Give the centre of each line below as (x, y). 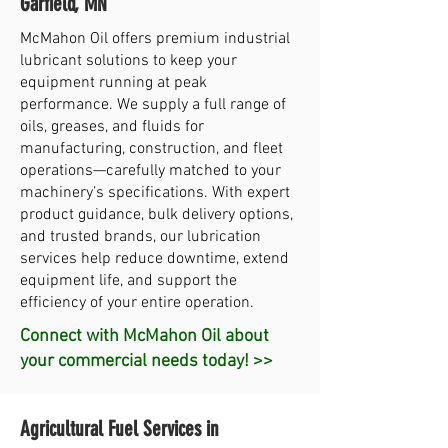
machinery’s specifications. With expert (155, 193)
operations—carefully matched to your (150, 171)
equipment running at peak (113, 83)
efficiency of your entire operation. (137, 303)
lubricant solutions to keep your (128, 61)
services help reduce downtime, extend (154, 259)
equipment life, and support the (128, 281)
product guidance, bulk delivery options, (156, 215)
